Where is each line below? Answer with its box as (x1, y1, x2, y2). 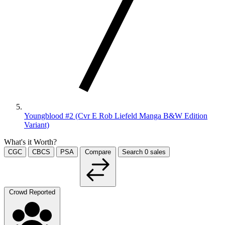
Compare (85, 148, 111, 156)
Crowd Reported (9, 188, 55, 196)
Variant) (24, 120, 49, 129)
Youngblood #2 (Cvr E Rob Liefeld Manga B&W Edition (24, 111, 207, 120)
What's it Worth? (4, 137, 57, 146)
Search (122, 148, 145, 156)
